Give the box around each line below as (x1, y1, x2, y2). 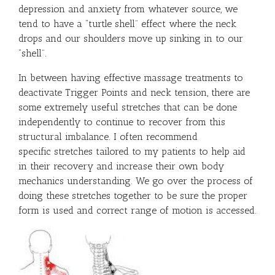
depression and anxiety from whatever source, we (18, 3, 238, 15)
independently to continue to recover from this (18, 116, 225, 128)
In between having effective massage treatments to (18, 72, 243, 83)
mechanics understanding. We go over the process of (18, 175, 253, 187)
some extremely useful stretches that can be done (18, 101, 237, 113)
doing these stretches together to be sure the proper (18, 190, 247, 201)
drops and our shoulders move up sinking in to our (18, 33, 243, 44)
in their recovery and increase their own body (18, 160, 224, 172)
